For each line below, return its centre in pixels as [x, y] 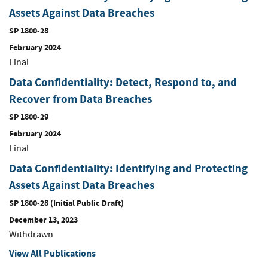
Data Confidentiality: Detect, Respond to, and [123, 82]
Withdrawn [31, 234]
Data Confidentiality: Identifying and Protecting [128, 168]
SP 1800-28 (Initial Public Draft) [66, 202]
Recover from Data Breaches [80, 99]
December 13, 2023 [43, 219]
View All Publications [52, 253]
